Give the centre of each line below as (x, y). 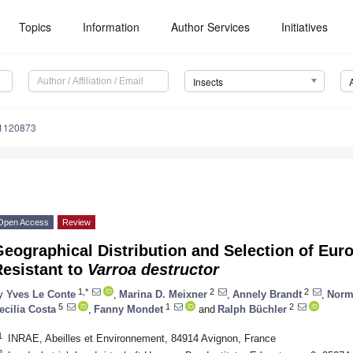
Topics (35, 27)
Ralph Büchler (252, 309)
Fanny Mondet (128, 309)
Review (76, 223)
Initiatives (305, 27)
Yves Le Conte (41, 294)
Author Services (211, 27)
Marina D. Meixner (163, 294)
